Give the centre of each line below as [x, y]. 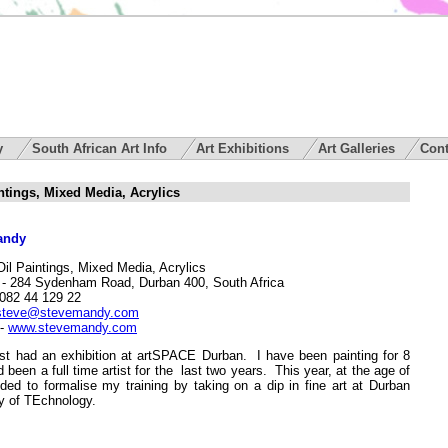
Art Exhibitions [244, 148]
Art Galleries [356, 148]
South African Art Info [101, 148]
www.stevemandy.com [72, 327]
